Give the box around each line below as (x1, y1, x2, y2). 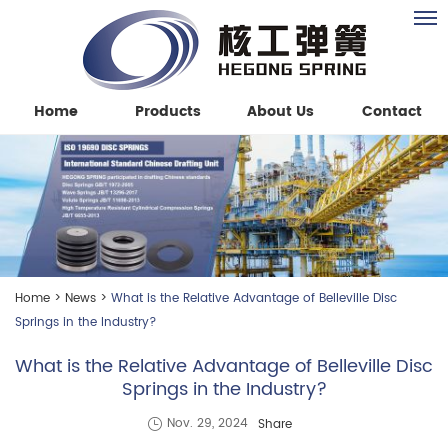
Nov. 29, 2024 (167, 414, 248, 434)
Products (135, 99, 201, 123)
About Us (246, 99, 314, 123)
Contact (362, 99, 422, 123)
